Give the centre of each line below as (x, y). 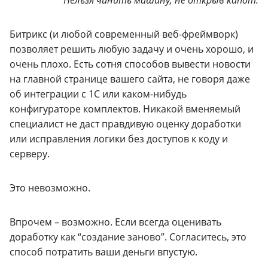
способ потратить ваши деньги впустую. (103, 252)
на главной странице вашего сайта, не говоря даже (130, 79)
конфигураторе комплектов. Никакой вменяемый (125, 109)
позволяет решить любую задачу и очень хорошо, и (132, 49)
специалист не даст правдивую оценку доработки (125, 124)
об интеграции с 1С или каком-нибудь (98, 94)
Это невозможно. (50, 188)
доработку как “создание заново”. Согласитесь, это (128, 237)
